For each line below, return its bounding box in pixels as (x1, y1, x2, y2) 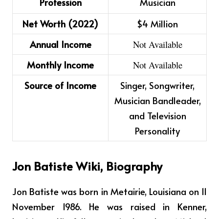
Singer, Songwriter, (120, 78, 195, 91)
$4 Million (137, 17, 178, 30)
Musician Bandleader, (114, 93, 201, 107)
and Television (129, 109, 186, 122)
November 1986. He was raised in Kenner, (12, 199, 207, 213)
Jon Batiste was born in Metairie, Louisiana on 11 (12, 184, 207, 197)
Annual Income (29, 37, 91, 50)
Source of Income (24, 78, 96, 91)
